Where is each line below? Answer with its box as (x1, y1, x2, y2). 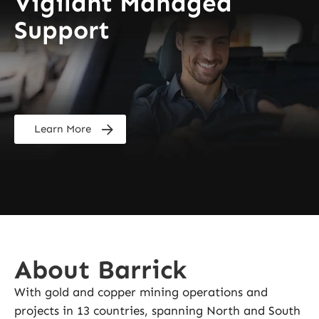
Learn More (34, 122, 91, 136)
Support (14, 15, 110, 46)
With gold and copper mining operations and (14, 284, 268, 299)
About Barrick (14, 253, 187, 285)
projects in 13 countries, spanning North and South (14, 303, 300, 318)
